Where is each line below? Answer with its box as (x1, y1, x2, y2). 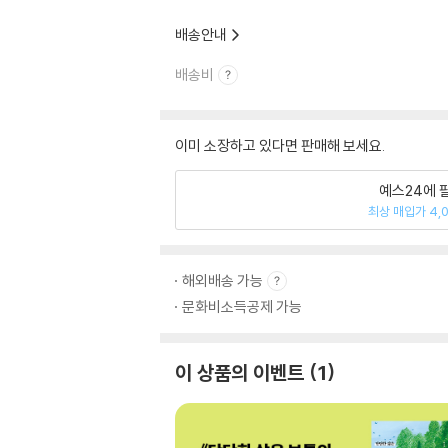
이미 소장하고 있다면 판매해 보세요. (175, 136, 385, 155)
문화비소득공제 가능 (182, 297, 302, 316)
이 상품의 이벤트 (175, 360, 304, 385)
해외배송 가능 (182, 271, 263, 290)
